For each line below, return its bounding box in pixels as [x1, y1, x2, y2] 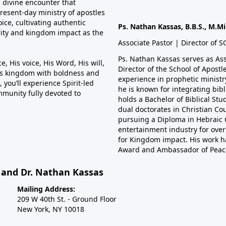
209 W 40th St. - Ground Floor [17, 194, 117, 204]
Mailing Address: [17, 184, 75, 194]
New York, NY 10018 [17, 204, 84, 214]
